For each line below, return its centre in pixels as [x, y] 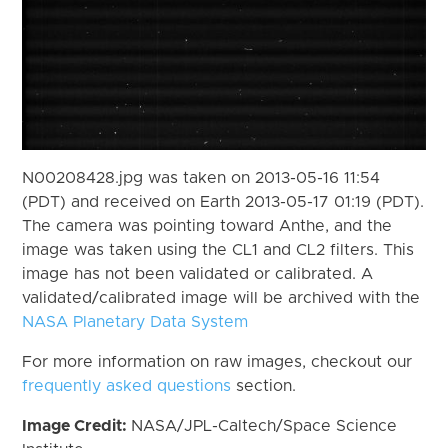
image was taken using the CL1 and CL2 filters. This [218, 249]
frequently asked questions [127, 385]
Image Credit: [77, 425]
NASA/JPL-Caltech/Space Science [264, 425]
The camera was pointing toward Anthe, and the [207, 225]
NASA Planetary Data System [135, 321]
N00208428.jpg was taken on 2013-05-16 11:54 [201, 177]
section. [264, 385]
